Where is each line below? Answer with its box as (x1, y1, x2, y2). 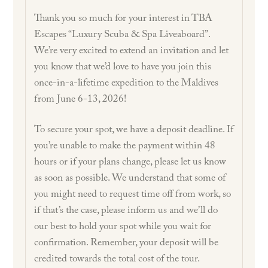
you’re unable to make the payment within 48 (34, 141, 216, 152)
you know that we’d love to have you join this (34, 62, 212, 73)
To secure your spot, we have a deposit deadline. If (34, 125, 234, 136)
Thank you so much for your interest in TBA (34, 14, 213, 25)
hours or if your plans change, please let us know (34, 157, 227, 168)
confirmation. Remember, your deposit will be (34, 238, 219, 249)
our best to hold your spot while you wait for (34, 222, 212, 233)
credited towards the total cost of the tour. (34, 254, 200, 265)
